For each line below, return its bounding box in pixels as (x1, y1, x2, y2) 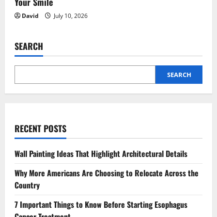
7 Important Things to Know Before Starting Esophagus (15, 199, 187, 211)
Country (15, 179, 40, 191)
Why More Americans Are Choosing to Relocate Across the (15, 167, 199, 179)
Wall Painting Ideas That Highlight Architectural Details (15, 148, 187, 160)
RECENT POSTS (15, 122, 66, 135)
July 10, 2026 (52, 12, 88, 20)
